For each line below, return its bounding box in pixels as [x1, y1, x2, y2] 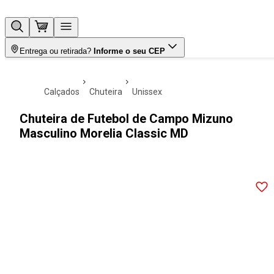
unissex [138, 87, 162, 97]
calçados [50, 87, 80, 97]
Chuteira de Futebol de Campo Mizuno [20, 111, 233, 126]
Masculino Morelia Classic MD [20, 126, 188, 141]
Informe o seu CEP [94, 46, 165, 56]
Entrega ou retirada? [20, 46, 91, 56]
